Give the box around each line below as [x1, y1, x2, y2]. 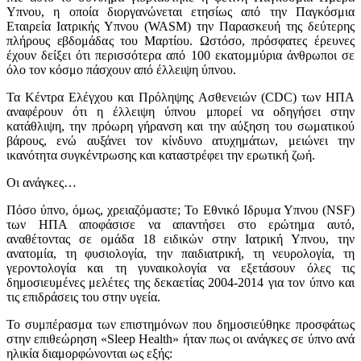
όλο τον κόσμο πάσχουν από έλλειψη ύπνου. [6, 62, 236, 77]
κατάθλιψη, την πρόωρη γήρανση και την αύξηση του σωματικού [6, 118, 355, 133]
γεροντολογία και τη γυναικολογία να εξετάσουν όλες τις [6, 260, 355, 275]
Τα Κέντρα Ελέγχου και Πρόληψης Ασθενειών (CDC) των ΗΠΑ [6, 89, 355, 104]
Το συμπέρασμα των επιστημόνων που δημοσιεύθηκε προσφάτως [6, 317, 355, 331]
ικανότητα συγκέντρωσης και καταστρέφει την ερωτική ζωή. [6, 147, 315, 162]
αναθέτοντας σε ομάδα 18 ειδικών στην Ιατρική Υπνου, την [6, 231, 355, 246]
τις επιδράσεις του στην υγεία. [6, 289, 160, 304]
